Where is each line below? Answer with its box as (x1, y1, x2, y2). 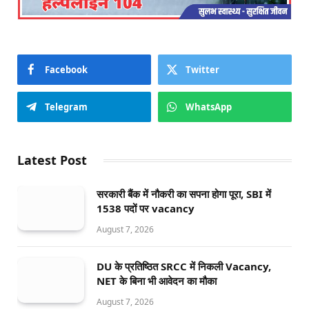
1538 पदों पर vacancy (97, 201, 195, 215)
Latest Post (17, 151, 87, 168)
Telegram (45, 100, 88, 113)
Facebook (45, 63, 88, 76)
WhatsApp (186, 100, 232, 113)
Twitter (186, 63, 219, 76)
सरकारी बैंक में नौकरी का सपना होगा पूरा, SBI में (97, 186, 271, 201)
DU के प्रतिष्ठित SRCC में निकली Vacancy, (97, 259, 271, 273)
